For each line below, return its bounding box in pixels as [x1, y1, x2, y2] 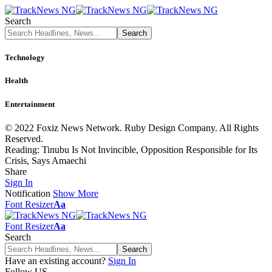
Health [5, 76, 28, 86]
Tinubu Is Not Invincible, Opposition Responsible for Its [42, 144, 257, 155]
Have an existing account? [5, 255, 106, 266]
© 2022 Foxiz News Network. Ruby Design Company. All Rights [5, 122, 259, 133]
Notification [5, 188, 50, 199]
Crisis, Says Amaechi [5, 155, 86, 166]
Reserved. [5, 133, 43, 144]
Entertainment [5, 99, 55, 109]
